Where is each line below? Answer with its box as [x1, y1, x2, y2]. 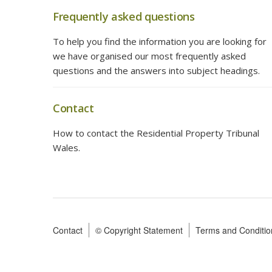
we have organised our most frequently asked [53, 50, 246, 62]
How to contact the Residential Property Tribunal [53, 127, 259, 139]
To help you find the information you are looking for [53, 35, 267, 47]
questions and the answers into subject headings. [53, 64, 260, 76]
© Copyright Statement [95, 224, 183, 236]
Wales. [53, 141, 80, 154]
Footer [53, 233, 112, 259]
